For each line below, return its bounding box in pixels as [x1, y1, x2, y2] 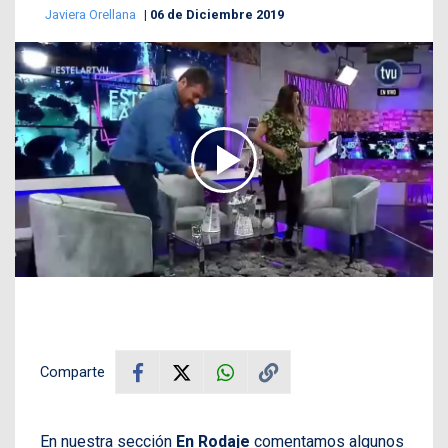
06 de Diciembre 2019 [150, 6, 284, 22]
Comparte [40, 363, 105, 381]
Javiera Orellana [45, 6, 139, 22]
